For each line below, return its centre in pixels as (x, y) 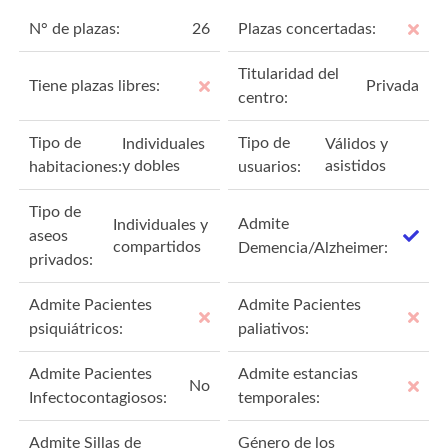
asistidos (356, 165)
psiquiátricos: (76, 328)
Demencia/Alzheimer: (313, 247)
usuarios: (270, 166)
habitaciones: (76, 166)
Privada (392, 85)
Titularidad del (289, 73)
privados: (61, 259)
